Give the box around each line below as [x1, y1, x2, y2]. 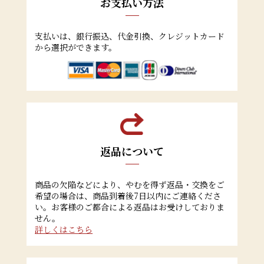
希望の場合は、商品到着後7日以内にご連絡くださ [35, 190, 222, 202]
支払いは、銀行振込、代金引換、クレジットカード [35, 30, 225, 42]
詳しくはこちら [35, 223, 93, 236]
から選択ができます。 [35, 41, 117, 54]
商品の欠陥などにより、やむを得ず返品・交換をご [35, 179, 225, 191]
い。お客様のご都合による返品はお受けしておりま [35, 201, 225, 213]
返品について [100, 143, 164, 159]
